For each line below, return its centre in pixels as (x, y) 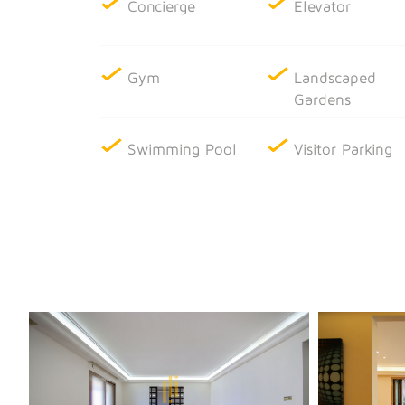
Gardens (322, 99)
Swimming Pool (182, 149)
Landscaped (334, 77)
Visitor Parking (344, 149)
